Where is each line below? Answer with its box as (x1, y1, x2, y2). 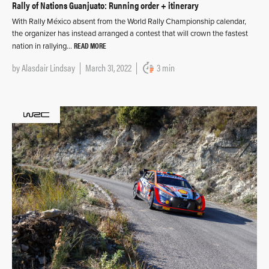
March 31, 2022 (85, 60, 131, 74)
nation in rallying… (12, 41, 74, 51)
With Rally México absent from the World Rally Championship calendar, (12, 16, 246, 26)
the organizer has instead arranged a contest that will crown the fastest (12, 28, 248, 38)
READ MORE (74, 39, 106, 51)
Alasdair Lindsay (22, 60, 75, 74)
